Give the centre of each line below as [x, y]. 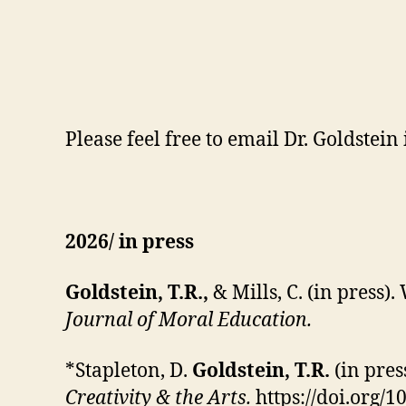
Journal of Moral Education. [188, 320]
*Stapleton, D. [129, 372]
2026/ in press [130, 242]
